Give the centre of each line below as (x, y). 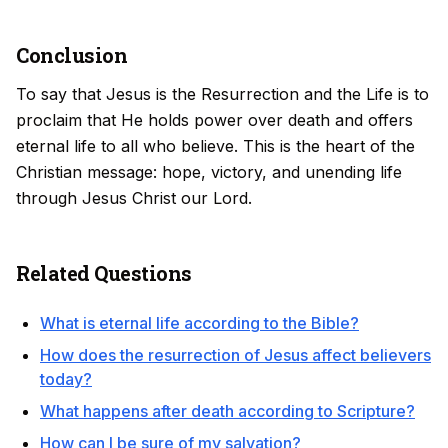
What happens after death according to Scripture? (227, 411)
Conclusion (71, 55)
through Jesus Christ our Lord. (134, 198)
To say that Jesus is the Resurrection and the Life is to (222, 94)
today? (66, 379)
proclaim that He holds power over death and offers (214, 120)
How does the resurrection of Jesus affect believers (235, 355)
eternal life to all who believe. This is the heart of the (215, 146)
